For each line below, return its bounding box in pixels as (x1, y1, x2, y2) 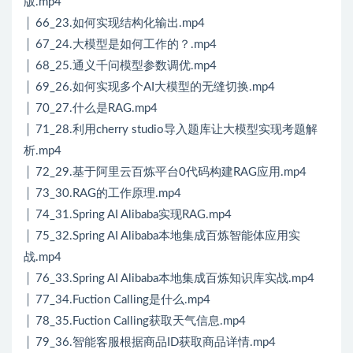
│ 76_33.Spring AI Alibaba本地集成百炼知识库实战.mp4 (24, 273, 314, 285)
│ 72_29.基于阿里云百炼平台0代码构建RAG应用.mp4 (24, 166, 307, 179)
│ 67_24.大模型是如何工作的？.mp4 (24, 39, 217, 51)
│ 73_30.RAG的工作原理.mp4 (24, 188, 181, 200)
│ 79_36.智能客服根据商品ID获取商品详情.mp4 (24, 336, 276, 349)
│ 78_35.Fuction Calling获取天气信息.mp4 (24, 315, 246, 328)
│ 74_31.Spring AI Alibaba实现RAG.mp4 (24, 209, 232, 221)
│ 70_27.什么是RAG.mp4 (24, 102, 158, 115)
